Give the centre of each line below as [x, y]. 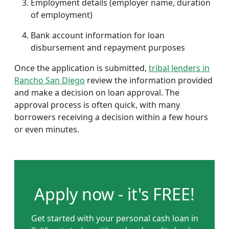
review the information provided [149, 80]
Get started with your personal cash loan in [114, 218]
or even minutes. [47, 129]
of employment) [62, 15]
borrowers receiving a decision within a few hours [111, 117]
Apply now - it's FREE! [114, 194]
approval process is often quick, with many [97, 105]
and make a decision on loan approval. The [97, 93]
